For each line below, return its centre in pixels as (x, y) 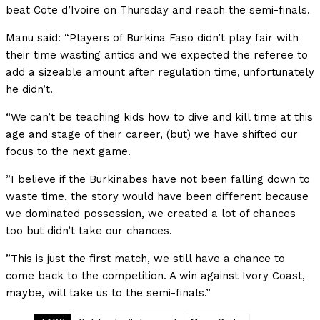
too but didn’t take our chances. (89, 231)
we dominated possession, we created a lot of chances (151, 214)
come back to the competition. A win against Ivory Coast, (155, 276)
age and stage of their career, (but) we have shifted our (152, 135)
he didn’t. (29, 90)
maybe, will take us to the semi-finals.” (108, 293)
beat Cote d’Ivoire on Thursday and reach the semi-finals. (158, 10)
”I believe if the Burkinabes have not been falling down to (158, 180)
